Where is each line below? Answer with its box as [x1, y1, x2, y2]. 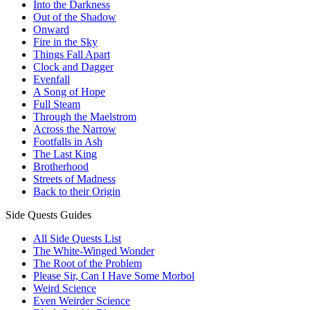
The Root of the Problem [33, 257, 142, 270]
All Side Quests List [33, 232, 121, 245]
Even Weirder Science [33, 295, 130, 307]
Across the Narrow [33, 123, 116, 136]
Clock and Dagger [33, 61, 113, 73]
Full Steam [33, 98, 80, 111]
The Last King [33, 148, 97, 161]
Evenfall [33, 73, 70, 86]
